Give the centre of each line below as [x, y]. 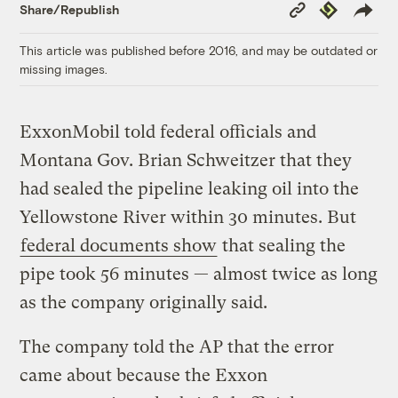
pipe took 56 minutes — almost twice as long [199, 274]
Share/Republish [70, 10]
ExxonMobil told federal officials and [168, 131]
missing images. [64, 68]
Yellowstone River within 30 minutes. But [188, 217]
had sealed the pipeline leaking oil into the [190, 188]
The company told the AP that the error [177, 346]
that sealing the [282, 245]
